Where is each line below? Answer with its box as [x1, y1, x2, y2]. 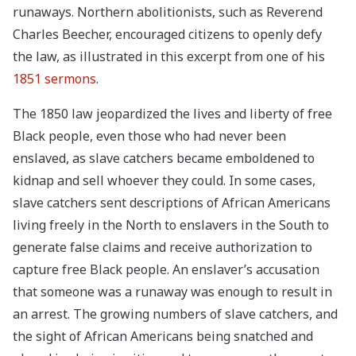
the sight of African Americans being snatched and [13, 327, 313, 346]
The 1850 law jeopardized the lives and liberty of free [13, 105, 332, 123]
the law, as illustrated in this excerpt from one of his [13, 48, 325, 66]
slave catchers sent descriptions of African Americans [13, 194, 331, 212]
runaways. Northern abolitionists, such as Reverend [13, 3, 323, 21]
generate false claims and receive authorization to [13, 238, 312, 257]
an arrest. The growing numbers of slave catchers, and [13, 305, 338, 323]
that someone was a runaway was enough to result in [13, 283, 332, 301]
